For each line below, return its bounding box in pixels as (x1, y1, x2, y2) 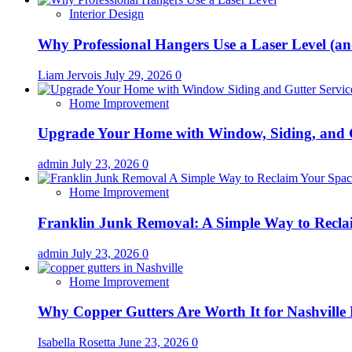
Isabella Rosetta (38, 335, 119, 349)
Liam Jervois (38, 68, 104, 82)
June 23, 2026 (119, 335, 192, 349)
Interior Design (69, 7, 144, 21)
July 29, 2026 (104, 68, 175, 82)
